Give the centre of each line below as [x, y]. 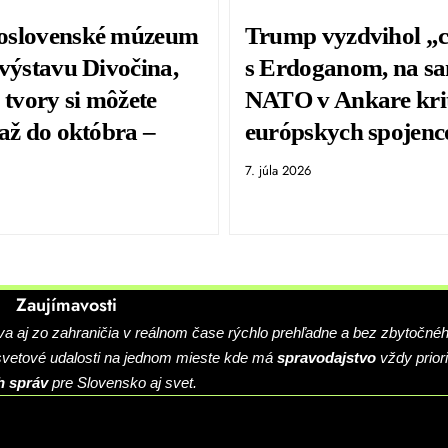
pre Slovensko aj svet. [122, 383]
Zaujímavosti [66, 305]
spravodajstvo [326, 358]
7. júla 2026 [277, 171]
